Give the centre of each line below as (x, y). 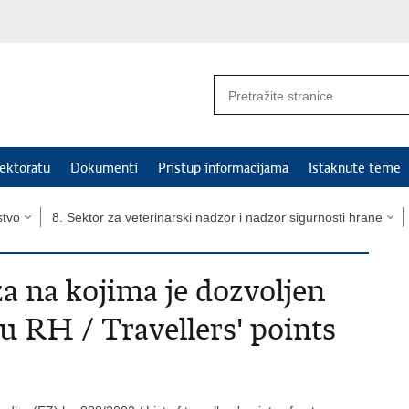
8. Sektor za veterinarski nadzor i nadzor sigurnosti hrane (217, 217)
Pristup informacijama (223, 168)
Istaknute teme (355, 168)
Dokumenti (104, 168)
